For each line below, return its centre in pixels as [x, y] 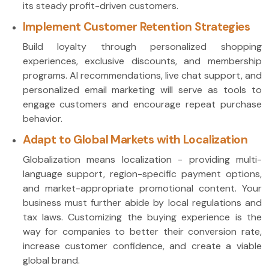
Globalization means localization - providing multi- [142, 159]
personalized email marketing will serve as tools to [142, 89]
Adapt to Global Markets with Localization [135, 139]
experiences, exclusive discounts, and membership [142, 61]
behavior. [42, 118]
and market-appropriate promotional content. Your [142, 188]
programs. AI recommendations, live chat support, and [142, 75]
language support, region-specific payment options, [142, 174]
